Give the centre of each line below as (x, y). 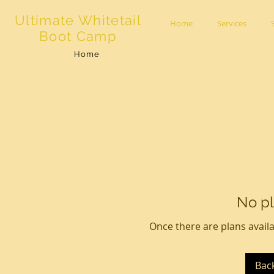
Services (232, 23)
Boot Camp (78, 36)
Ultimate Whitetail (78, 20)
